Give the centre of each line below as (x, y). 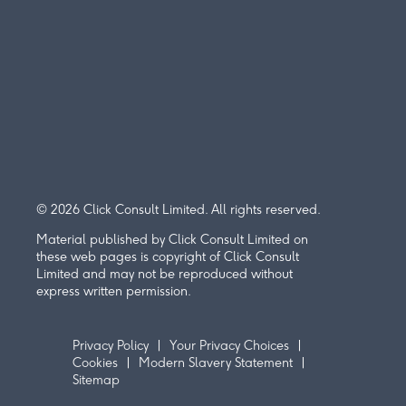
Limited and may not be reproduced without (164, 274)
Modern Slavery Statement (216, 362)
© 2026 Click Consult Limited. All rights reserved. (179, 209)
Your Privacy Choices (229, 345)
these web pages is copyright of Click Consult (168, 256)
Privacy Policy (111, 345)
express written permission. (114, 291)
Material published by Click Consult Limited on (172, 239)
